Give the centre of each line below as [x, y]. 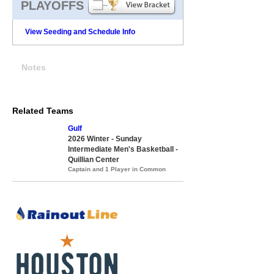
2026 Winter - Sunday [105, 139]
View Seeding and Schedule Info [80, 31]
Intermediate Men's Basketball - [123, 149]
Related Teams [43, 110]
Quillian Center [94, 159]
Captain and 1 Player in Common [117, 169]
